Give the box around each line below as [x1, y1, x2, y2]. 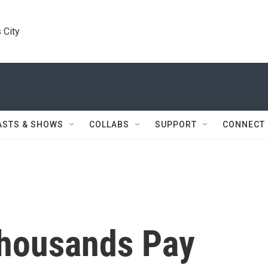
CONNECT [223, 120, 265, 129]
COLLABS [89, 120, 129, 129]
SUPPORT [155, 120, 197, 129]
